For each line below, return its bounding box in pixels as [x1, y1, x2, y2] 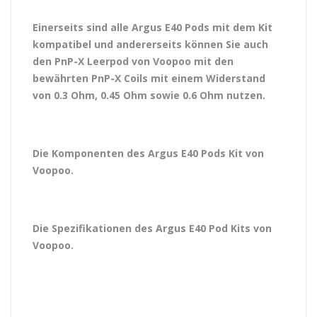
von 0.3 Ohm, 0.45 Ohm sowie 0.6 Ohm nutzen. [33, 88, 268, 102]
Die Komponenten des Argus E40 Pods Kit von [33, 146, 264, 160]
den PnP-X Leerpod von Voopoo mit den [33, 54, 234, 68]
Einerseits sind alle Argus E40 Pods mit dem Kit [33, 21, 272, 34]
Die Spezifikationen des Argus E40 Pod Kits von [33, 221, 272, 235]
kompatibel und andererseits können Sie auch [33, 38, 268, 51]
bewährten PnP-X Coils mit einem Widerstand [33, 71, 265, 85]
